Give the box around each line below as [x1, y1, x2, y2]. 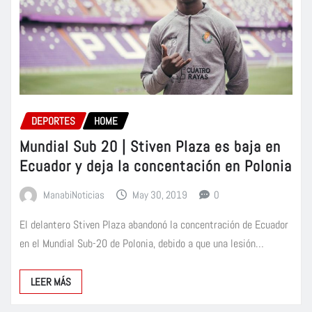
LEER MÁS [31, 275, 71, 289]
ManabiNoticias [42, 187, 104, 201]
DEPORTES [31, 114, 75, 128]
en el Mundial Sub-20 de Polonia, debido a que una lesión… [19, 236, 264, 251]
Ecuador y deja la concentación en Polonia [19, 155, 292, 175]
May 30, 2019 [132, 187, 188, 201]
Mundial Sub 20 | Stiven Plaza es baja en [19, 136, 281, 156]
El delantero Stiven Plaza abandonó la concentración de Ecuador [19, 217, 288, 233]
